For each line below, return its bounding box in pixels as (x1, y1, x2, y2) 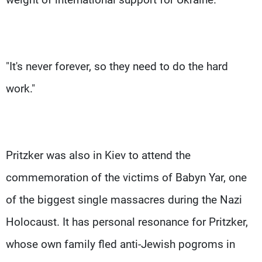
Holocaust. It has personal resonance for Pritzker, (6, 215, 248, 229)
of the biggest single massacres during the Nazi (6, 192, 242, 206)
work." (6, 81, 35, 95)
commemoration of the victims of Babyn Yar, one (6, 170, 247, 184)
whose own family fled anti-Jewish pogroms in (6, 237, 235, 251)
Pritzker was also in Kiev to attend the (6, 148, 191, 162)
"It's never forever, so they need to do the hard (6, 59, 228, 73)
